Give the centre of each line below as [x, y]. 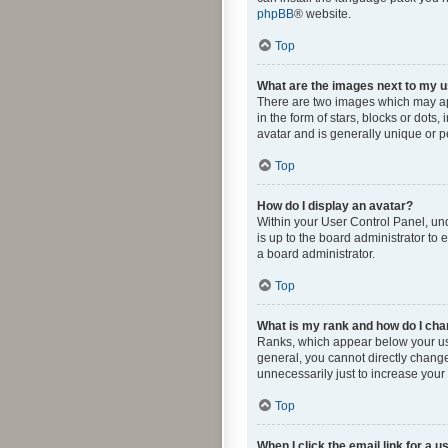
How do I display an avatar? [335, 206]
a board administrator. [316, 254]
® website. [322, 14]
